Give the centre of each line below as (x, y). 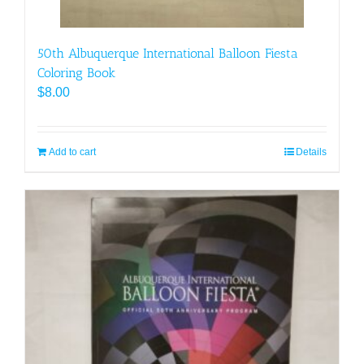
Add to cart (72, 152)
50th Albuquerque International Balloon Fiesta (168, 54)
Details (311, 152)
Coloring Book (76, 73)
